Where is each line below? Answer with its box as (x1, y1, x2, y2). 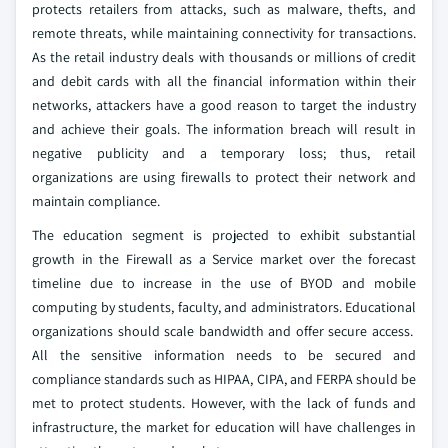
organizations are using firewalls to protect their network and (32, 167, 416, 186)
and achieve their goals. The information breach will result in (32, 119, 416, 138)
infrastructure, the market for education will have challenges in (32, 417, 416, 436)
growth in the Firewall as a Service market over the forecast (32, 249, 416, 268)
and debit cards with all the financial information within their (32, 71, 416, 90)
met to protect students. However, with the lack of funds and (32, 393, 416, 412)
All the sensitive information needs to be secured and (32, 345, 416, 364)
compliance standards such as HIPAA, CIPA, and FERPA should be (32, 369, 416, 388)
